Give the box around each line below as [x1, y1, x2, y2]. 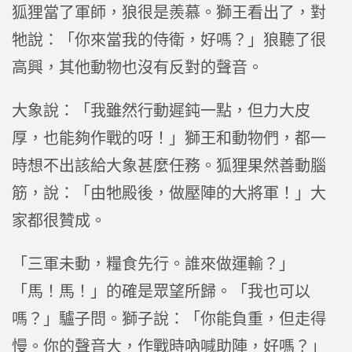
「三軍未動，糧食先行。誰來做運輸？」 [12, 255, 295, 273]
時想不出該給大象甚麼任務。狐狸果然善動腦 [12, 157, 326, 174]
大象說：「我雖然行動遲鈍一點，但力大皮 [12, 102, 310, 119]
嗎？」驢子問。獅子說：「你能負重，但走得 [12, 310, 326, 328]
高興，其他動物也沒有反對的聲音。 [12, 59, 263, 76]
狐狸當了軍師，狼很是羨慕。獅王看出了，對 [12, 4, 326, 21]
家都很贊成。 [12, 212, 106, 229]
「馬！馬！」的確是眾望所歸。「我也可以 [12, 283, 310, 300]
